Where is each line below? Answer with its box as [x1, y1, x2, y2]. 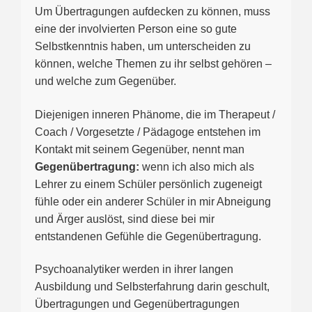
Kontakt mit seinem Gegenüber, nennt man [35, 143, 244, 155]
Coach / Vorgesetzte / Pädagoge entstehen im [35, 125, 260, 138]
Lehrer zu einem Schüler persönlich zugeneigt [35, 178, 262, 190]
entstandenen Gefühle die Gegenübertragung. [35, 230, 261, 242]
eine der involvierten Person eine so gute [35, 23, 237, 36]
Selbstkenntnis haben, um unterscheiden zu [35, 40, 251, 53]
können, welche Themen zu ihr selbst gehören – [35, 58, 272, 70]
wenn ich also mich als [142, 160, 254, 173]
